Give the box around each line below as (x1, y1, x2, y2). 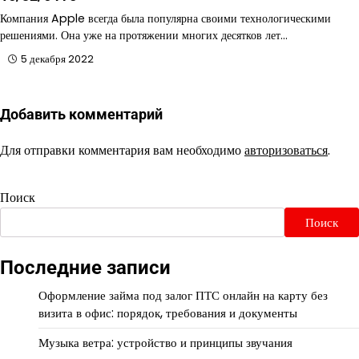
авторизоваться (244, 140, 328, 159)
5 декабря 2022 (21, 51, 94, 66)
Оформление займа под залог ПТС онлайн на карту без (38, 286, 328, 304)
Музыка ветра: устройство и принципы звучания (38, 333, 292, 351)
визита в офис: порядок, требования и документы (38, 304, 297, 321)
